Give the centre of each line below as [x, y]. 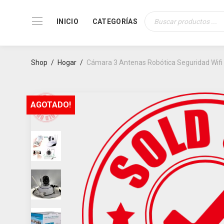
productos [160, 38]
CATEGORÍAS [115, 21]
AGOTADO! [51, 105]
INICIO [67, 21]
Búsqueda [160, 24]
